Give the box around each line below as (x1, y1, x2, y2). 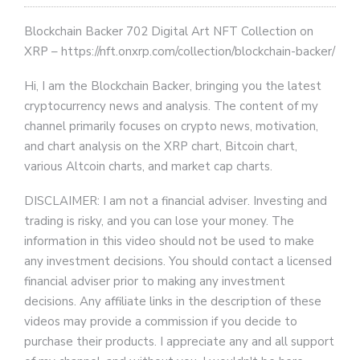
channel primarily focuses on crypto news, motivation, (24, 118, 318, 135)
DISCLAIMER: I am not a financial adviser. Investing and (24, 193, 327, 210)
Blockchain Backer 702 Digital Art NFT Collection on (24, 23, 313, 40)
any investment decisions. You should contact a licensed (24, 253, 332, 270)
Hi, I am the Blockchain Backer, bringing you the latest (24, 78, 321, 95)
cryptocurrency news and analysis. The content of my (24, 98, 318, 115)
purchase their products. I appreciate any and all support (24, 333, 334, 350)
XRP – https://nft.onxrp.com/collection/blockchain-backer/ (24, 43, 335, 60)
